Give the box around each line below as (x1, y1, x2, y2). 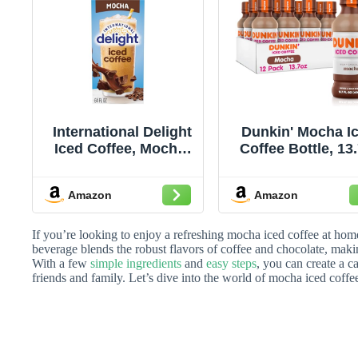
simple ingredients (90, 257, 181, 271)
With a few (32, 257, 90, 271)
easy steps (206, 257, 257, 271)
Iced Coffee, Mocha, (54, 141, 190, 157)
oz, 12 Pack (269, 157, 348, 174)
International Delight (52, 124, 192, 141)
